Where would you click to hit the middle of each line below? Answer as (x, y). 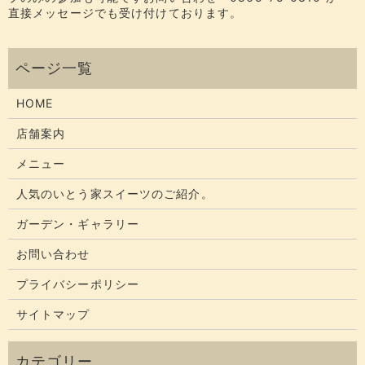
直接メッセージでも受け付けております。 (125, 13)
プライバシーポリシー (77, 284)
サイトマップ (53, 314)
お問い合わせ (53, 254)
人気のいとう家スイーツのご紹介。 (114, 194)
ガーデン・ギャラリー (77, 224)
